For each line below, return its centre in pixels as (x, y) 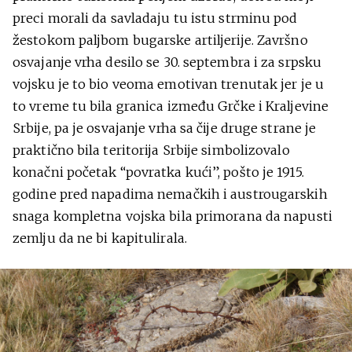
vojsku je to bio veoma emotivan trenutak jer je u (168, 84)
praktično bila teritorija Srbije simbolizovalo (151, 150)
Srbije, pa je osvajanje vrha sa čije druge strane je (165, 128)
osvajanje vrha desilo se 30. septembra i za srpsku (167, 62)
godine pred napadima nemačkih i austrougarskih (170, 194)
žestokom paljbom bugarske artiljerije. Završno (160, 40)
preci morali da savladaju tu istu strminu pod (155, 18)
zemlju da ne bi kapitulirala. (100, 238)
